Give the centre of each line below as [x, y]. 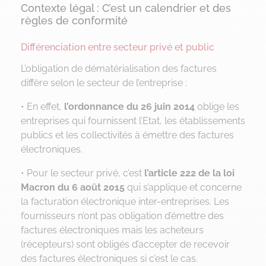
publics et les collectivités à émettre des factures [127, 135]
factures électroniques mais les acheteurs [112, 230]
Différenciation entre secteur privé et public [118, 47]
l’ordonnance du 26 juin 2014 [128, 106]
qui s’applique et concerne [183, 187]
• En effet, [41, 106]
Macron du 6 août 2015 [73, 187]
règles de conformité [74, 20]
